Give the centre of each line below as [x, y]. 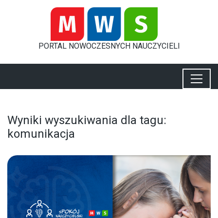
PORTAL [53, 46]
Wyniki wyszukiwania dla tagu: [87, 120]
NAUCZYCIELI [156, 46]
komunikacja [41, 134]
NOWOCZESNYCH [100, 46]
